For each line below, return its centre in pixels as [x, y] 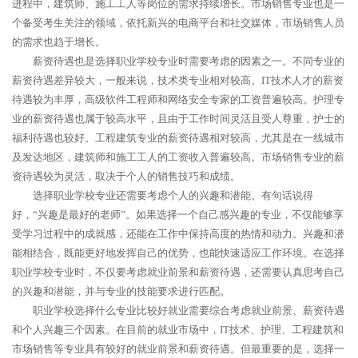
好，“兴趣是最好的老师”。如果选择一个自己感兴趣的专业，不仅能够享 [178, 215]
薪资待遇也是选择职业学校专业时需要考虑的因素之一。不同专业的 [189, 61]
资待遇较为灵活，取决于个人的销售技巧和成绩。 [126, 176]
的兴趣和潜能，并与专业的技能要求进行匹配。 [121, 291]
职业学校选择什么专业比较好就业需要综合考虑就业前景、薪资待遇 [189, 310]
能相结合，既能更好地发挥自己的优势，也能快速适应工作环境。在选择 [178, 253]
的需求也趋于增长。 [59, 42]
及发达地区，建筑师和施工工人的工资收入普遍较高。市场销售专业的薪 [178, 157]
